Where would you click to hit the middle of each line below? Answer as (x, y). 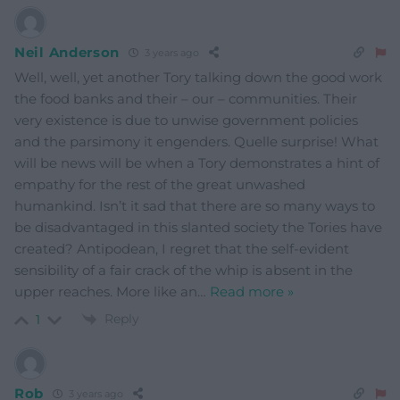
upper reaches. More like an (106, 291)
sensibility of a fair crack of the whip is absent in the (183, 270)
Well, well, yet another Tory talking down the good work (198, 77)
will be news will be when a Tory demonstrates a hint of (197, 162)
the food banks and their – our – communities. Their (186, 98)
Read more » (252, 291)
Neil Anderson (67, 53)
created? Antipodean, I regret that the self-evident (182, 248)
